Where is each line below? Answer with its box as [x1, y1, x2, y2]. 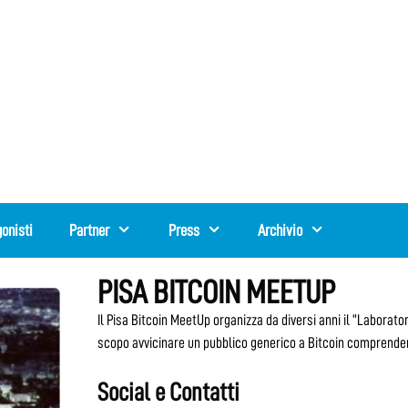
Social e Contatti [97, 379, 240, 405]
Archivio [258, 222, 303, 239]
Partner [69, 222, 110, 239]
